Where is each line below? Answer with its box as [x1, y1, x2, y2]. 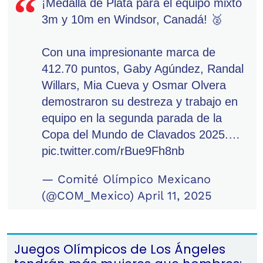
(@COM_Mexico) [42, 188, 137, 203]
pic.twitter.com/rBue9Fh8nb [42, 144, 184, 157]
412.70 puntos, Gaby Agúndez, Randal [42, 62, 244, 75]
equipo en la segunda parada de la [42, 112, 222, 124]
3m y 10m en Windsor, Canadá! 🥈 [42, 13, 222, 26]
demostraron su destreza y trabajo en [42, 95, 238, 108]
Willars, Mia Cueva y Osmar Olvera [42, 79, 226, 92]
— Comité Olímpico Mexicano [42, 172, 211, 186]
